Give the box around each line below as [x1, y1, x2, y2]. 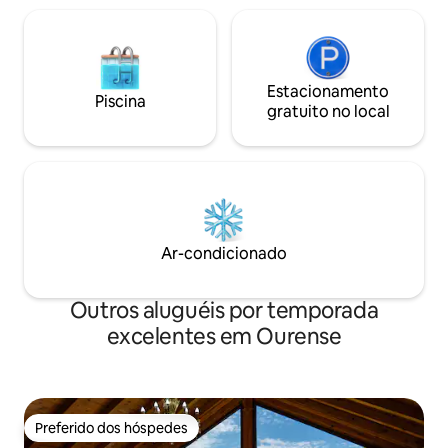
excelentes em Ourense [106, 321, 342, 351]
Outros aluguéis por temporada [69, 295, 379, 325]
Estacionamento [267, 80, 389, 102]
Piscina [94, 90, 146, 112]
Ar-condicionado [161, 242, 287, 264]
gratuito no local [266, 100, 390, 122]
